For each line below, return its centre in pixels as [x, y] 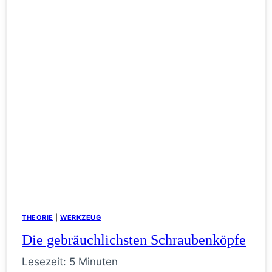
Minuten [98, 262]
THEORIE [38, 218]
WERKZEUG [80, 218]
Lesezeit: [44, 262]
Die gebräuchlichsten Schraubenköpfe [134, 240]
